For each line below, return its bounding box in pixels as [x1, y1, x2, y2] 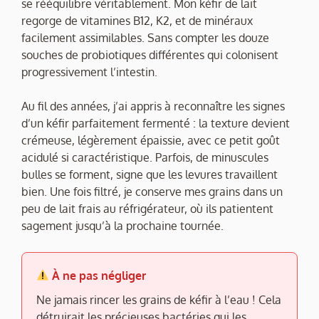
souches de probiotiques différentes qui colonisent [21, 47, 278, 62]
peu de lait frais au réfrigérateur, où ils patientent [21, 201, 273, 216]
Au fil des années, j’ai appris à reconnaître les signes [21, 98, 285, 113]
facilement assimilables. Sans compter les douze [21, 30, 269, 45]
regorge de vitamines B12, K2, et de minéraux [21, 13, 253, 28]
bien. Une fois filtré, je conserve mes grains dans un [21, 184, 283, 199]
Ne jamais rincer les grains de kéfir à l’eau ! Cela [36, 292, 281, 307]
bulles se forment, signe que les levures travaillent [21, 167, 278, 182]
